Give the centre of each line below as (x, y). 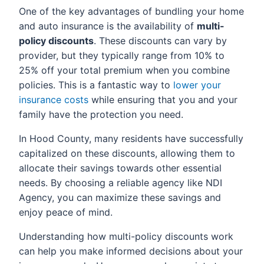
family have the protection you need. (101, 114)
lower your (197, 85)
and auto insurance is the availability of (108, 26)
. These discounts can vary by (160, 40)
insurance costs (54, 99)
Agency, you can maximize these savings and (120, 197)
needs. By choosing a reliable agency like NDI (121, 182)
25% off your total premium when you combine (124, 70)
